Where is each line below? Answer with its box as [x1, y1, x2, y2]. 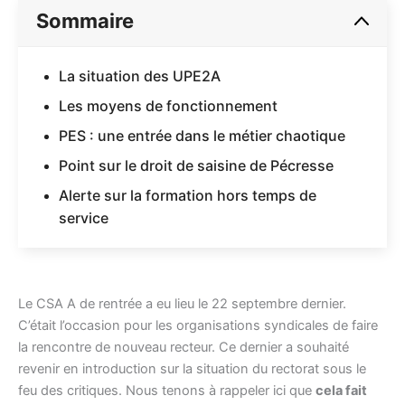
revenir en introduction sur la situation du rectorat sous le [18, 360, 366, 377]
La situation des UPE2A [59, 66, 221, 85]
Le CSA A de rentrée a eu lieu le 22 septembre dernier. [18, 295, 346, 312]
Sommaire [36, 8, 134, 33]
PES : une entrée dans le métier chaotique [59, 126, 345, 145]
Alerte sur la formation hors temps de [59, 185, 316, 204]
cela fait [316, 381, 367, 399]
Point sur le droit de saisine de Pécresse [59, 155, 334, 174]
